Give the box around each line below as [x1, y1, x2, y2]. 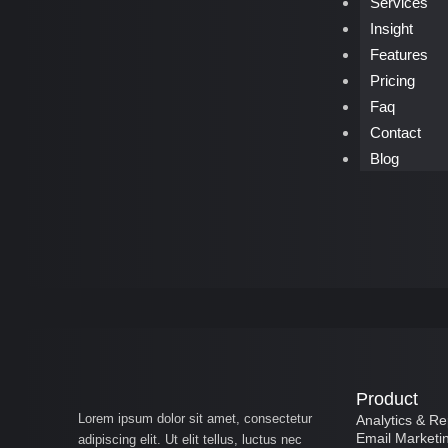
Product [355, 389, 418, 409]
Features [369, 46, 428, 63]
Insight [369, 20, 413, 37]
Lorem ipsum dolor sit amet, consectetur [78, 411, 312, 426]
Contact [369, 124, 421, 141]
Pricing [369, 72, 415, 89]
